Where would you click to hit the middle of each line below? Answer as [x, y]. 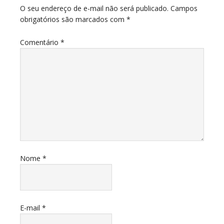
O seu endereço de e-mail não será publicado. [94, 8]
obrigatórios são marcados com [73, 19]
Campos [184, 8]
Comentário [40, 42]
